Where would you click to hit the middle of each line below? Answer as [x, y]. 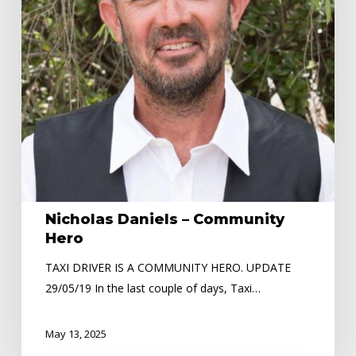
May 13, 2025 [75, 333]
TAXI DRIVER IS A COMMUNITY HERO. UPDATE [168, 267]
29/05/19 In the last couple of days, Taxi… [153, 288]
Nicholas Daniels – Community [164, 219]
